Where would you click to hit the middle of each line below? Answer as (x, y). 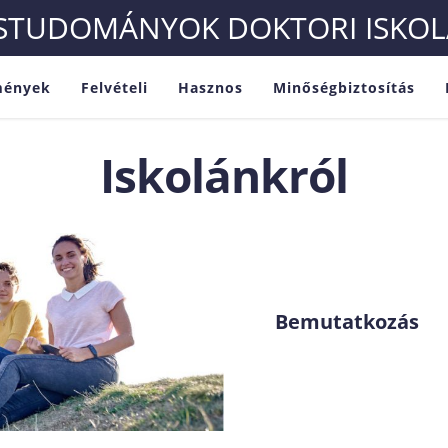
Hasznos (210, 87)
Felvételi (114, 87)
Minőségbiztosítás (343, 87)
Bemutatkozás (346, 321)
